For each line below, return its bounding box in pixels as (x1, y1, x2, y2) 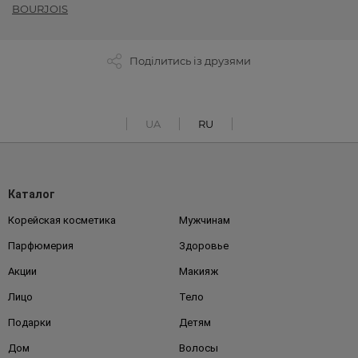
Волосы (179, 342, 218, 355)
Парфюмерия (8, 240, 74, 253)
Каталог (8, 188, 55, 201)
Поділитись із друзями (129, 54, 251, 68)
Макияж (179, 265, 218, 278)
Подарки (8, 316, 51, 329)
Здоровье (179, 240, 229, 253)
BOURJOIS (12, 2, 68, 16)
